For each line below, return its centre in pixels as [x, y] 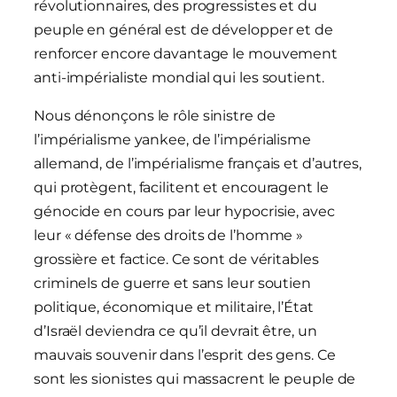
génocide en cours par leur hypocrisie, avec [184, 212]
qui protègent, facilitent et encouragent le [181, 188]
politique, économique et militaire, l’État [174, 307]
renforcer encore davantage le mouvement [186, 54]
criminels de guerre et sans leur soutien [172, 284]
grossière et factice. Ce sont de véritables [176, 260]
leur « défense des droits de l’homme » [169, 236]
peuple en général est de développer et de [183, 30]
